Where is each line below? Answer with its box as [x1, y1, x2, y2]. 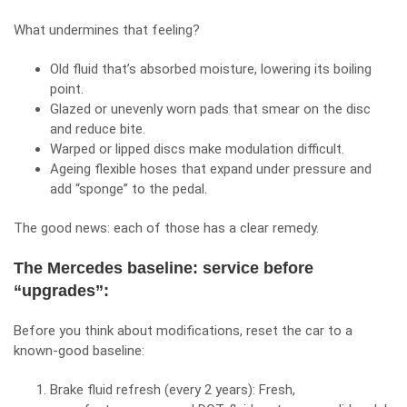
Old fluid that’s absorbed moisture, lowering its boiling [50, 61, 372, 77]
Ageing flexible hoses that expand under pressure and [50, 161, 372, 177]
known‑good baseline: [14, 342, 144, 359]
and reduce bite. [50, 121, 145, 137]
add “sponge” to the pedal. [50, 181, 207, 197]
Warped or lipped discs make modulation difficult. [50, 141, 344, 157]
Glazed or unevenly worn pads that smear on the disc [50, 101, 371, 117]
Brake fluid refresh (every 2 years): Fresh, [50, 382, 295, 398]
